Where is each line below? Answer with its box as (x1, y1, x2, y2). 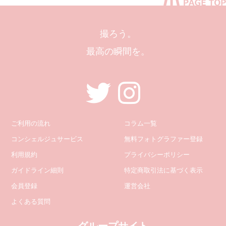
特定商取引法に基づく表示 (124, 166, 203, 174)
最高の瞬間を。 (86, 46, 150, 56)
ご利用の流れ (11, 119, 51, 127)
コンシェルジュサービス (11, 135, 84, 143)
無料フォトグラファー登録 (124, 135, 203, 143)
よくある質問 (11, 197, 51, 205)
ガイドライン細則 (11, 166, 64, 174)
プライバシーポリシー (124, 150, 190, 158)
